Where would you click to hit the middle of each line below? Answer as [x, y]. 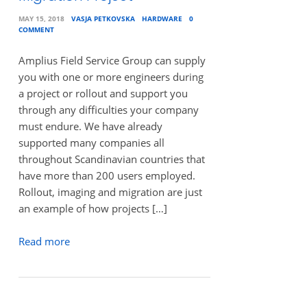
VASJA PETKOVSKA [103, 18]
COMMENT [36, 29]
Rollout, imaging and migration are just [110, 192]
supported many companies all [91, 142]
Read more [44, 242]
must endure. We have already [90, 126]
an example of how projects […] [93, 208]
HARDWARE [162, 18]
